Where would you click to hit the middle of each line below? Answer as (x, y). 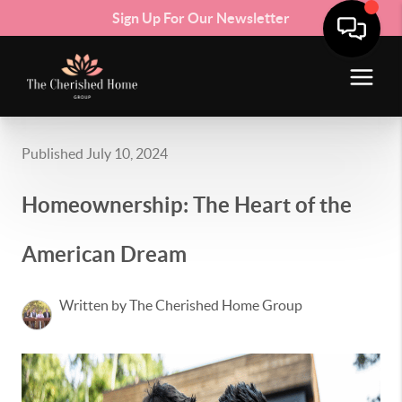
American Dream (104, 254)
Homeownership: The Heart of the (187, 205)
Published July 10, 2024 (95, 153)
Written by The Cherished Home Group (181, 305)
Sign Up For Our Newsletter (201, 17)
